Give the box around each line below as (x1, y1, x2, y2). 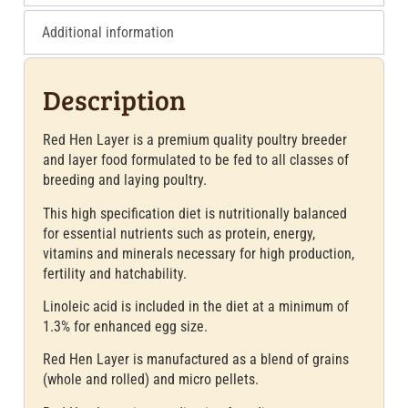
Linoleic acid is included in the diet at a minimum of (43, 298, 350, 316)
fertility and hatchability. (43, 264, 188, 282)
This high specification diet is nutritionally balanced (43, 204, 348, 222)
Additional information (42, 23, 175, 41)
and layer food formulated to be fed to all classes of (43, 151, 350, 169)
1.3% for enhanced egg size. (43, 318, 209, 336)
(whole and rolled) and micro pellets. (43, 371, 260, 389)
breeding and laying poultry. (43, 171, 208, 189)
